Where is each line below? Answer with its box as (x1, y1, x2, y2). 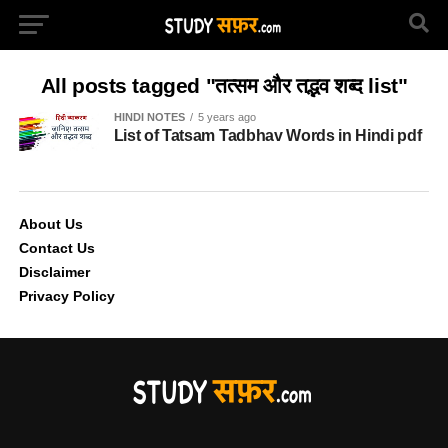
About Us (18, 215, 83, 232)
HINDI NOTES (113, 111, 185, 123)
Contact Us (18, 239, 95, 256)
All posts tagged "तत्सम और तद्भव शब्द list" (40, 74, 408, 97)
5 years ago (197, 111, 256, 123)
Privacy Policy (18, 287, 115, 304)
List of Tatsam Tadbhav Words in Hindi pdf (113, 127, 422, 144)
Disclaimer (18, 263, 90, 280)
